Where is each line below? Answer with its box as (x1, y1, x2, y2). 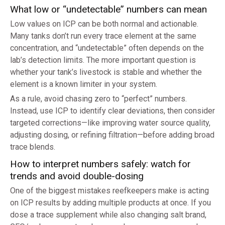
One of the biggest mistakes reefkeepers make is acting (10, 186, 209, 196)
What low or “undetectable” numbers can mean (10, 4, 207, 16)
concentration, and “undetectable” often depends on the (10, 43, 204, 53)
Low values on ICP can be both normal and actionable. (10, 19, 198, 29)
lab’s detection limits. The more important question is (10, 55, 196, 65)
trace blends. (10, 142, 55, 152)
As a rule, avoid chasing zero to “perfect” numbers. (10, 94, 187, 104)
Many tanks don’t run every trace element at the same (10, 31, 196, 41)
